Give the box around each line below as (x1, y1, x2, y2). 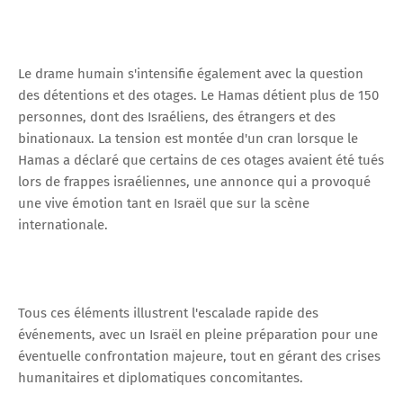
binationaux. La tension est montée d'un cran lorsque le (18, 130, 358, 147)
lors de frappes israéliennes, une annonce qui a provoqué (18, 173, 371, 190)
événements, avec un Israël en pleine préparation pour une (18, 326, 378, 343)
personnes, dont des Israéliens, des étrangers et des (18, 108, 336, 125)
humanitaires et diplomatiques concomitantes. (18, 369, 303, 386)
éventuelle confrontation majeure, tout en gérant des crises (18, 347, 381, 364)
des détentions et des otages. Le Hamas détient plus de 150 (18, 86, 379, 103)
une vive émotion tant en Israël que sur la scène (18, 194, 309, 211)
